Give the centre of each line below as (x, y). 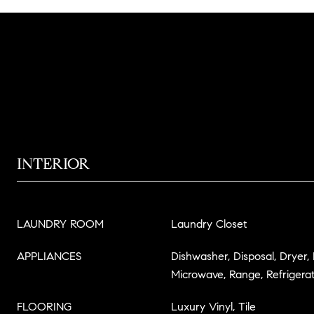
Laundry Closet (209, 224)
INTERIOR (53, 164)
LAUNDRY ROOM (60, 224)
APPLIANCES (49, 256)
